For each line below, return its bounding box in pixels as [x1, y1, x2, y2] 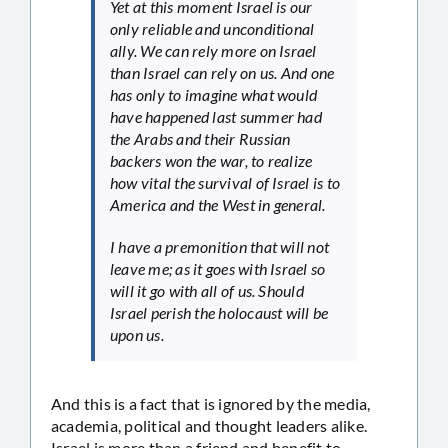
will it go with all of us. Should [110, 280, 304, 300]
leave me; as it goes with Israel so [110, 258, 326, 278]
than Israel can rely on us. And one [110, 62, 335, 82]
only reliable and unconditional [110, 18, 315, 38]
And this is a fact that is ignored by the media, [51, 393, 371, 413]
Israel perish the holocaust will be [110, 302, 329, 322]
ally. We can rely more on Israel [110, 40, 317, 60]
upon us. [110, 324, 164, 344]
